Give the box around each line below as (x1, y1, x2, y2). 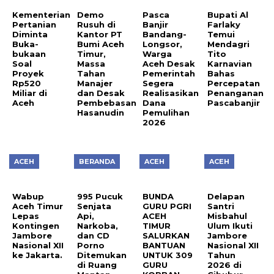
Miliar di (12, 87, 47, 98)
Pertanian (12, 19, 56, 29)
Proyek (12, 68, 44, 78)
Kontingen (12, 221, 59, 231)
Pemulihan (142, 107, 190, 117)
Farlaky (207, 19, 241, 29)
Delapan (207, 191, 245, 202)
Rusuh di (77, 19, 116, 29)
